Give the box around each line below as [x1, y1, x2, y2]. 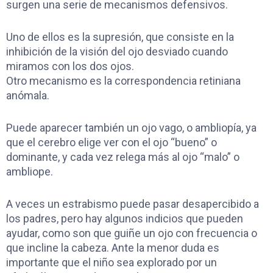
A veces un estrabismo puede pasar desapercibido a [6, 197, 259, 210]
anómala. [6, 89, 49, 102]
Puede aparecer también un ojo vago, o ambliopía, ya [6, 121, 257, 134]
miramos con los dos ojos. [6, 60, 134, 73]
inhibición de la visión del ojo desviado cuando [6, 45, 228, 58]
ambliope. [6, 165, 53, 178]
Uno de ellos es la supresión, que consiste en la [6, 30, 234, 44]
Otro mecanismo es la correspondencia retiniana [6, 74, 241, 88]
